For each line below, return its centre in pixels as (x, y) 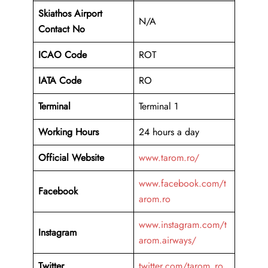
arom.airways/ (167, 240)
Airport (88, 14)
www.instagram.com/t (183, 225)
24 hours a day (169, 132)
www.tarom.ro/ (169, 158)
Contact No (62, 29)
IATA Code (60, 81)
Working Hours (68, 132)
